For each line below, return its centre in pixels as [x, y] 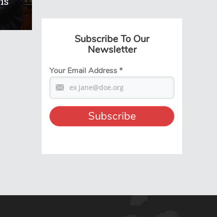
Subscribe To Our [112, 39]
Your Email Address [84, 70]
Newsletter [112, 49]
